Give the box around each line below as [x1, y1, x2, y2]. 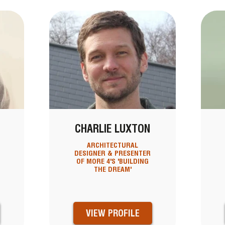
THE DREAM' [93, 165, 132, 174]
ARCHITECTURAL [87, 141, 138, 150]
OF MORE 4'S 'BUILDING [76, 157, 149, 166]
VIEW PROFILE [85, 208, 140, 219]
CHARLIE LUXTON [75, 122, 150, 136]
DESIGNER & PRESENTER [74, 149, 151, 158]
